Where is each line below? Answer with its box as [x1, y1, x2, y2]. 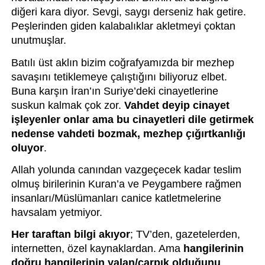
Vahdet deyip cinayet [124, 99, 230, 111]
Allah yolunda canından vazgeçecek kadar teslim [11, 163, 241, 176]
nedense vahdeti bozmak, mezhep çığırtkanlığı [11, 127, 245, 140]
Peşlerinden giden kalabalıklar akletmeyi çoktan [11, 20, 235, 33]
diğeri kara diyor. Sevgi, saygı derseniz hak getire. [11, 6, 246, 18]
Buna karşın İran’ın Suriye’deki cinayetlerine [11, 85, 218, 97]
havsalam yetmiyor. [11, 206, 102, 218]
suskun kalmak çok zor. [11, 99, 124, 111]
